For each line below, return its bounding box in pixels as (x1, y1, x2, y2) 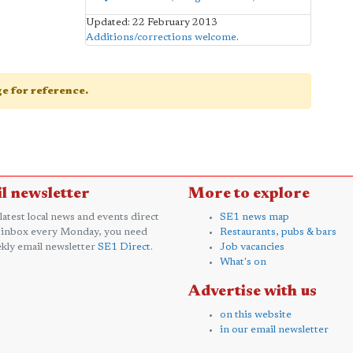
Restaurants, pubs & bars (220, 226, 336, 237)
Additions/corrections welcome (85, 32, 236, 43)
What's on (220, 256, 266, 267)
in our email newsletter (220, 324, 329, 335)
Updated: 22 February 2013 (85, 17, 217, 28)
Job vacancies (220, 241, 284, 252)
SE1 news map (220, 211, 289, 222)
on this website (220, 309, 292, 320)
